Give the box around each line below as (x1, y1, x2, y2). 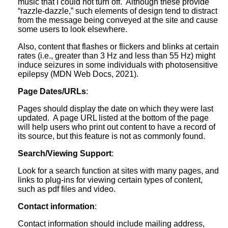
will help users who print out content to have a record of (18, 122, 215, 131)
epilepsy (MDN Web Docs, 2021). (18, 69, 138, 78)
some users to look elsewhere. (18, 24, 127, 34)
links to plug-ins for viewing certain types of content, (18, 175, 203, 184)
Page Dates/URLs (18, 87, 86, 96)
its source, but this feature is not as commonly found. (18, 131, 205, 140)
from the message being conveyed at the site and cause (18, 15, 218, 24)
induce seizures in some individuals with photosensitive (18, 60, 218, 69)
